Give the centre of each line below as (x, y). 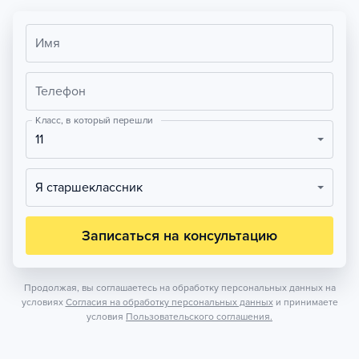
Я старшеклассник (93, 188)
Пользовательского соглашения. (199, 317)
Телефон (61, 91)
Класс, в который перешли (94, 120)
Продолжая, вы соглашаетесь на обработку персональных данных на (179, 288)
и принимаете (307, 302)
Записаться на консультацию (179, 236)
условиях (42, 302)
